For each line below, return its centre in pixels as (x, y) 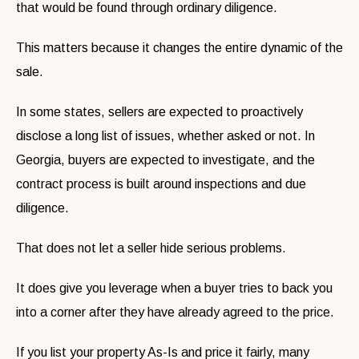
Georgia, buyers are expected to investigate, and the (165, 160)
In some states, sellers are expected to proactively (159, 112)
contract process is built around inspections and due (161, 184)
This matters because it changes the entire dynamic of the (179, 48)
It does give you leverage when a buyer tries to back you (174, 288)
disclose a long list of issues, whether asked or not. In (165, 136)
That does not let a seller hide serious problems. (151, 248)
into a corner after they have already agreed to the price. (175, 313)
